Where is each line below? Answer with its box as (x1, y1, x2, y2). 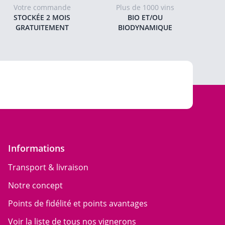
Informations (8, 142, 65, 154)
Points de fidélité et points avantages (8, 198, 148, 209)
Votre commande (13, 3, 71, 12)
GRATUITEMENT (15, 23, 69, 32)
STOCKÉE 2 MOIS (14, 13, 71, 22)
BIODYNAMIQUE (118, 23, 173, 32)
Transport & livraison (8, 162, 88, 173)
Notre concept (8, 180, 63, 191)
